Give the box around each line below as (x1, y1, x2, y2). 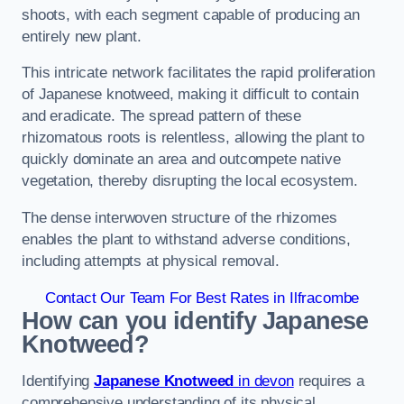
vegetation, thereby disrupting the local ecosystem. (22, 172, 358, 190)
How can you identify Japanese (22, 307, 369, 335)
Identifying (22, 372, 95, 390)
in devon (238, 372, 294, 390)
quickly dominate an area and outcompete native (22, 151, 341, 169)
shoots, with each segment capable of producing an (22, 5, 360, 23)
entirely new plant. (22, 27, 142, 45)
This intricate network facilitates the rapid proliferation (22, 64, 375, 82)
